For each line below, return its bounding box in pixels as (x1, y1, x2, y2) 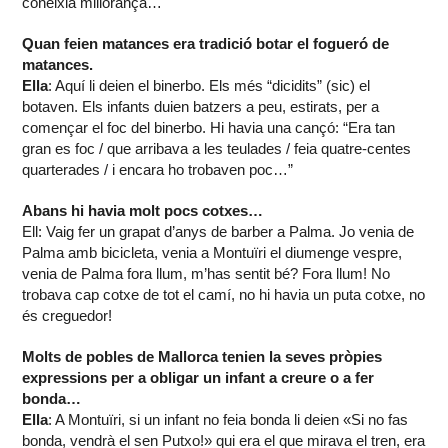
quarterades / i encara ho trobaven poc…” (22, 161, 294, 179)
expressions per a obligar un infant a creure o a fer (22, 369, 375, 387)
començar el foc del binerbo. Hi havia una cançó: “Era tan (22, 119, 396, 137)
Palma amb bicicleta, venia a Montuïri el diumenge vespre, (22, 244, 403, 262)
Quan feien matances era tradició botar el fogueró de (22, 35, 390, 53)
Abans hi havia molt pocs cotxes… (22, 202, 264, 220)
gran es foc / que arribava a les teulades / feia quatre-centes (22, 140, 412, 158)
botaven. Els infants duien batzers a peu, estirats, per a (22, 98, 380, 116)
